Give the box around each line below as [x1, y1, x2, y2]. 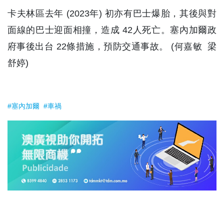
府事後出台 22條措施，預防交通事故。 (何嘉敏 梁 [7, 41, 216, 51]
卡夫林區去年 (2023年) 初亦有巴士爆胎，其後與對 [7, 8, 216, 18]
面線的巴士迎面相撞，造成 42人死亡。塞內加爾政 [7, 25, 216, 35]
